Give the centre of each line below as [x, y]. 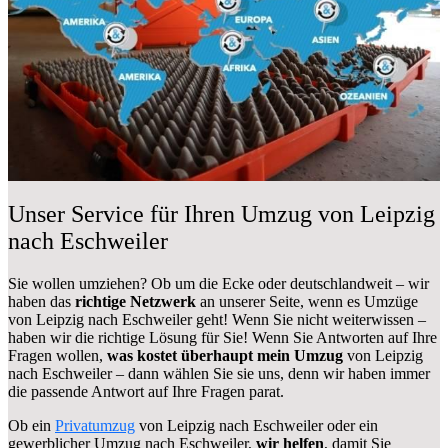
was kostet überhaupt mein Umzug [225, 355]
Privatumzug [95, 425]
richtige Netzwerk [137, 301]
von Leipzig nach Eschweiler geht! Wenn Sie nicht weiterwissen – [217, 319]
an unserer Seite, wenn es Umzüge [309, 301]
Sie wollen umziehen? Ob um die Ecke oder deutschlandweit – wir [218, 283]
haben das [41, 301]
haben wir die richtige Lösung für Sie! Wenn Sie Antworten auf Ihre [222, 337]
